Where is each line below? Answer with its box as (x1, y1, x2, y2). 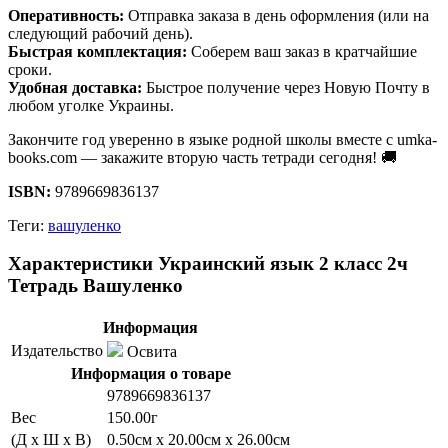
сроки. (8, 60, 52, 78)
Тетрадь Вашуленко (8, 275, 183, 297)
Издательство (11, 342, 103, 360)
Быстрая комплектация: (8, 42, 187, 60)
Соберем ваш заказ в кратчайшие (187, 42, 417, 60)
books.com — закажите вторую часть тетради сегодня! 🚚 (8, 148, 397, 166)
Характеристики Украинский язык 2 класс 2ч (8, 253, 408, 275)
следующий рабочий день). (8, 24, 193, 42)
